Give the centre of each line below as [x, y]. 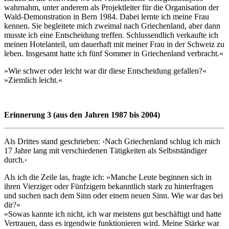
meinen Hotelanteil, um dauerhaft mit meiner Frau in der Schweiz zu [114, 44]
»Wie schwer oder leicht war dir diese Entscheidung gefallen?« [105, 71]
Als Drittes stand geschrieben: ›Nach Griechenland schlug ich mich [112, 141]
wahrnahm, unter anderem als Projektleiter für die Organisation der [111, 7]
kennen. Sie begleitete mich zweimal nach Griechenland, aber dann [112, 26]
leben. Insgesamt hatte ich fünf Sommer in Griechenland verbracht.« [114, 53]
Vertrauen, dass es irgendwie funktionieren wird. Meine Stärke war [112, 223]
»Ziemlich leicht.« [33, 80]
